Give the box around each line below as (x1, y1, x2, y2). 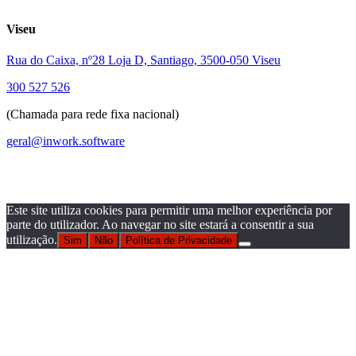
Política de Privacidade (126, 234, 232, 247)
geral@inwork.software (6, 134, 125, 149)
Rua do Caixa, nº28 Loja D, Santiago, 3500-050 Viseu (6, 53, 281, 68)
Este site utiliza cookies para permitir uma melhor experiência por (6, 203, 332, 218)
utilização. (6, 233, 57, 247)
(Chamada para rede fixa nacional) (6, 107, 179, 122)
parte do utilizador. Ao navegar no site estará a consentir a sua (6, 218, 314, 232)
